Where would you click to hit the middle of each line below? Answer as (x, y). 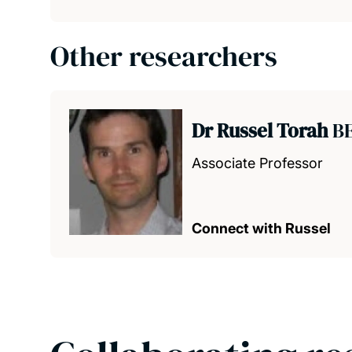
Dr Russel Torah (262, 130)
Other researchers (164, 56)
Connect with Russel (261, 228)
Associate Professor (257, 163)
